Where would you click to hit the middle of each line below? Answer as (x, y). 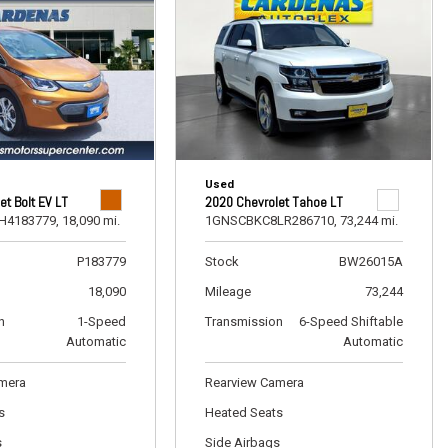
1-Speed (101, 321)
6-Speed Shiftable (350, 321)
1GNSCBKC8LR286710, (270, 220)
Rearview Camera (254, 382)
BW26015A (370, 261)
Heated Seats (243, 412)
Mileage (227, 291)
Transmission (243, 321)
